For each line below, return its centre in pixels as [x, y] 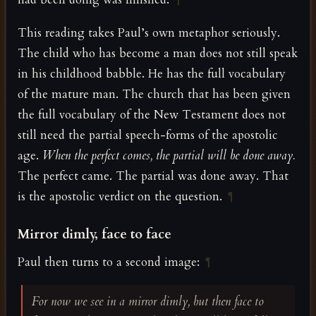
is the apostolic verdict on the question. [120, 197]
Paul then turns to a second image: [109, 262]
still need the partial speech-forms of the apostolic [148, 135]
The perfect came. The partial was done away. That [153, 176]
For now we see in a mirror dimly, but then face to [147, 302]
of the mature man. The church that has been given [154, 95]
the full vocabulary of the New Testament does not [152, 115]
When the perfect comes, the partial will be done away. [169, 156]
